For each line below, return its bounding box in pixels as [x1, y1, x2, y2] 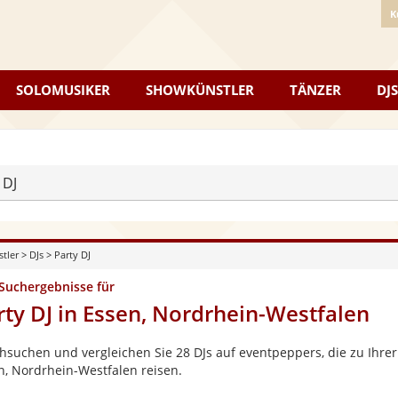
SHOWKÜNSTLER [146, 81, 254, 99]
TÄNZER [290, 81, 341, 99]
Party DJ [53, 248, 91, 261]
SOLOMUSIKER [16, 81, 110, 99]
